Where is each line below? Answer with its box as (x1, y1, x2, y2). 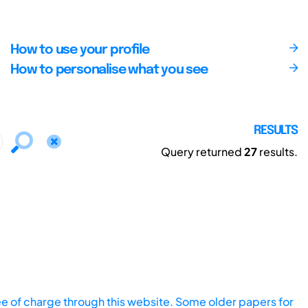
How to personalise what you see (10, 63, 208, 77)
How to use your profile (10, 43, 149, 57)
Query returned (161, 144, 244, 159)
